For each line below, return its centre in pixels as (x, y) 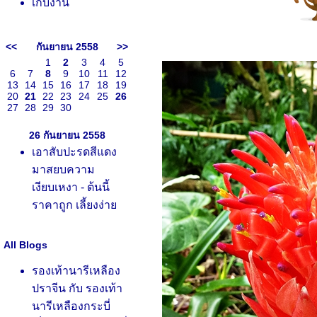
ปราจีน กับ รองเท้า (77, 288)
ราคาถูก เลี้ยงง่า (74, 205)
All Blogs (25, 245)
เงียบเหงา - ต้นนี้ (71, 187)
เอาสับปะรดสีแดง (74, 152)
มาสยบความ (63, 169)
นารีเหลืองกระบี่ (71, 306)
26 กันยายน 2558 (67, 135)
